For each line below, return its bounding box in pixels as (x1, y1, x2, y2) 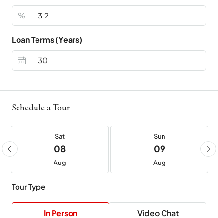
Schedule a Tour (12, 102, 70, 113)
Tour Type (12, 182, 45, 192)
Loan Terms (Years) (12, 35, 82, 45)
